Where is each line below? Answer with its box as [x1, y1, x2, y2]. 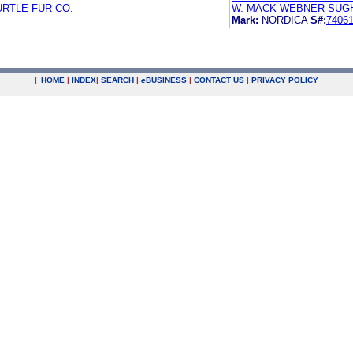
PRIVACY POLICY [251, 76, 318, 84]
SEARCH [101, 76, 134, 84]
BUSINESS [146, 76, 187, 84]
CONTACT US [194, 76, 244, 84]
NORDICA [262, 13, 310, 26]
